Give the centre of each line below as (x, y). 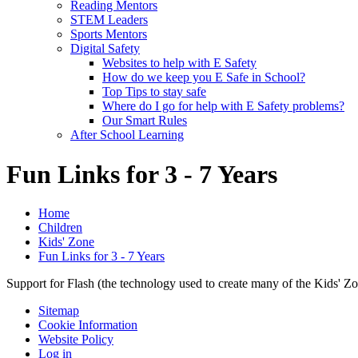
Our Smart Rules (145, 121)
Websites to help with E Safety (179, 63)
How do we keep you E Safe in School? (204, 78)
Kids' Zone (66, 242)
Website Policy (76, 340)
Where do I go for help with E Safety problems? (223, 106)
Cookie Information (88, 325)
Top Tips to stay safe (154, 92)
